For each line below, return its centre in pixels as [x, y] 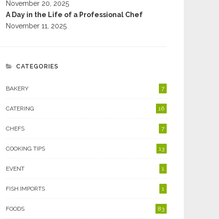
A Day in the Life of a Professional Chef [74, 15]
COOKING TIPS [25, 149]
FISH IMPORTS [25, 189]
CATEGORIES [37, 66]
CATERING [20, 109]
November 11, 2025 [36, 26]
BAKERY [17, 88]
